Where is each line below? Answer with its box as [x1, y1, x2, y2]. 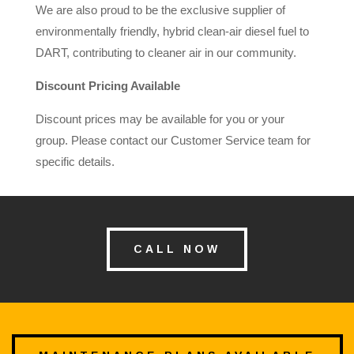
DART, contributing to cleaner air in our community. [35, 45, 296, 59]
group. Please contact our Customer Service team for [35, 133, 311, 147]
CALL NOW [134, 242, 220, 255]
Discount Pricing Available [35, 78, 180, 92]
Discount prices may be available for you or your [35, 111, 284, 126]
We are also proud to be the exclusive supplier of [35, 2, 285, 17]
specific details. [35, 154, 115, 168]
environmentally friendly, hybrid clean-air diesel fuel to [35, 24, 309, 38]
